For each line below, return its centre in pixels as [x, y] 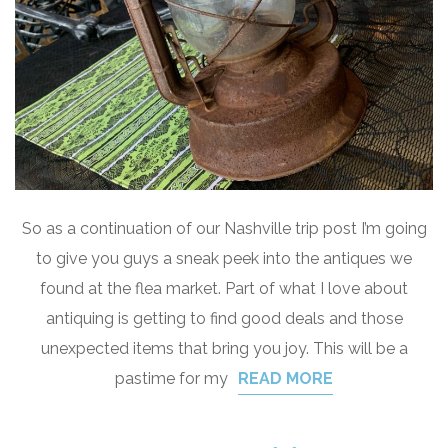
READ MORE [285, 378]
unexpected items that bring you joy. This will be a [224, 348]
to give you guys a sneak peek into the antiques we [224, 258]
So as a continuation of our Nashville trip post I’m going [224, 228]
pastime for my [171, 378]
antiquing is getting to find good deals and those [224, 318]
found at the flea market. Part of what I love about [224, 288]
